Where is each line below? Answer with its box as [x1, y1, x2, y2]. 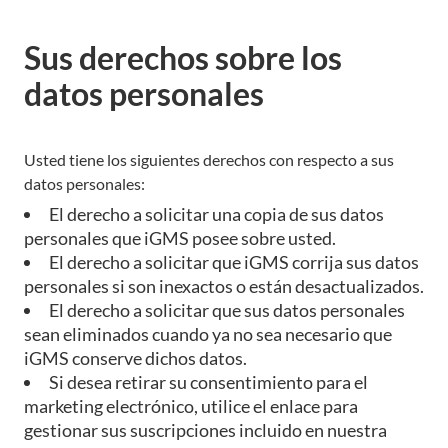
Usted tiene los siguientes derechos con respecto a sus [24, 149, 394, 169]
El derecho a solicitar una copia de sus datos [49, 202, 384, 225]
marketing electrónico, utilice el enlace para [24, 394, 358, 417]
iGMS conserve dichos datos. [24, 346, 247, 369]
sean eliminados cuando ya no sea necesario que [24, 322, 392, 345]
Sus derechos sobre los [24, 37, 342, 77]
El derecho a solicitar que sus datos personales [49, 298, 405, 321]
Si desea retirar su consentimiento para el [49, 370, 368, 393]
